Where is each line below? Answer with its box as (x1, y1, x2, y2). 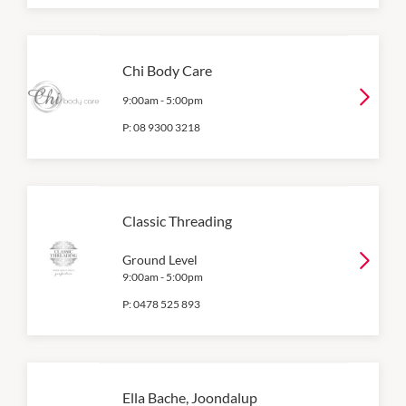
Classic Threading (122, 211, 232, 229)
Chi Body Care (122, 61, 212, 79)
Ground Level (122, 251, 198, 267)
